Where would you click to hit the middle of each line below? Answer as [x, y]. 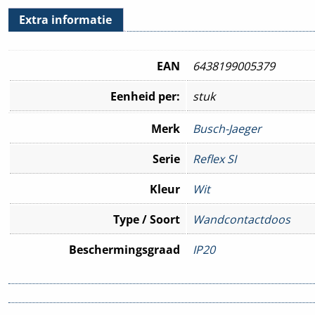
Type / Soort [147, 219]
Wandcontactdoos [242, 219]
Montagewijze [141, 279]
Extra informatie [65, 20]
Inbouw [212, 279]
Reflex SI [214, 159]
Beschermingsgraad [124, 249]
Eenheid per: [145, 96]
